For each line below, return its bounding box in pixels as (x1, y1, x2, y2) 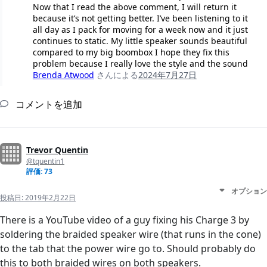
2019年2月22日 (25, 193, 76, 203)
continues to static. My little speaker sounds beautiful (32, 35, 247, 47)
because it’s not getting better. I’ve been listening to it (32, 13, 248, 24)
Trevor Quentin (26, 144, 88, 156)
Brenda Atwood (32, 69, 94, 81)
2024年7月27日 (138, 69, 197, 81)
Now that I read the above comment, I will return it (32, 1, 237, 13)
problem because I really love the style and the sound (32, 58, 248, 70)
